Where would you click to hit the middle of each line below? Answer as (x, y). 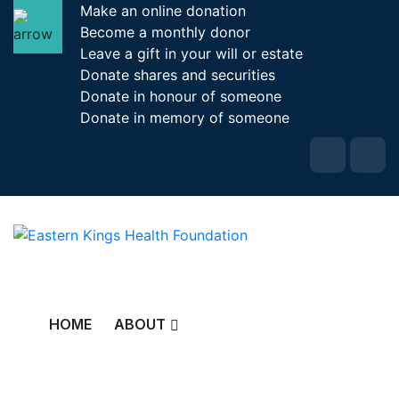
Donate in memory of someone (185, 118)
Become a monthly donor (165, 32)
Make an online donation (163, 11)
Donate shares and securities (178, 75)
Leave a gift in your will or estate (191, 53)
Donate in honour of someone (181, 96)
